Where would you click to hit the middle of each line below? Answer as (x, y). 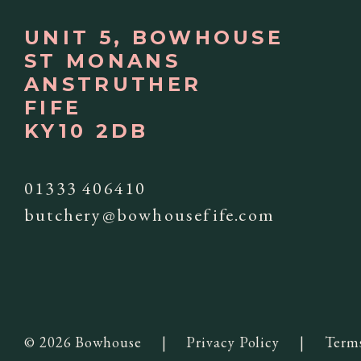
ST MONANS (102, 60)
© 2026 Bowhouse (83, 342)
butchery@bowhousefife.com (149, 214)
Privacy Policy (233, 342)
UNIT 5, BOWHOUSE (154, 37)
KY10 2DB (87, 131)
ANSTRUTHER (113, 84)
